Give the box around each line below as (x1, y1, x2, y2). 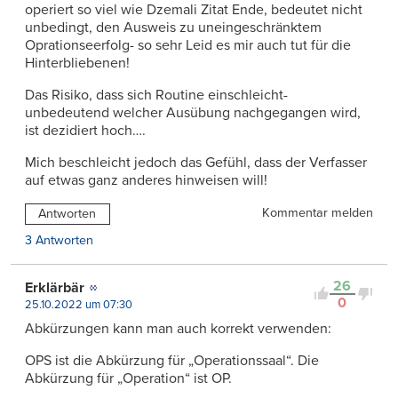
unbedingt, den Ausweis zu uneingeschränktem (25, 19, 322, 37)
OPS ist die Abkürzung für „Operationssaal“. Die (25, 351, 319, 370)
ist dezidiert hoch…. (25, 122, 146, 140)
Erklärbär (25, 278, 84, 297)
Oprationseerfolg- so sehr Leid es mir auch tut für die (25, 36, 351, 55)
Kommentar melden (262, 205, 373, 221)
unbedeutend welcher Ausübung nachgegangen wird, (25, 104, 361, 123)
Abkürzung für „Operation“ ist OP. (25, 369, 232, 387)
